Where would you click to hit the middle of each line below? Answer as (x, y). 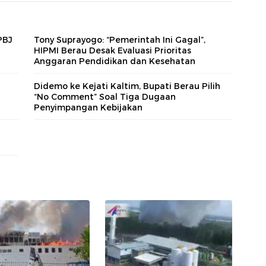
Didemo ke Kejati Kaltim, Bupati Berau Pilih (127, 86)
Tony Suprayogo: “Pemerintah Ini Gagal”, (120, 40)
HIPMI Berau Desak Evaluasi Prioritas (113, 51)
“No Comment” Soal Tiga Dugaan (105, 97)
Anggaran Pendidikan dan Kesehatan (115, 61)
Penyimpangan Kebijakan (89, 108)
